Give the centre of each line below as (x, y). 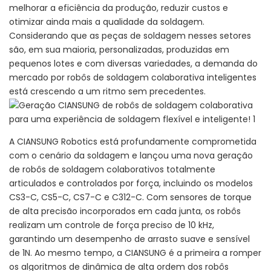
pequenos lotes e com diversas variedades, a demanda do (133, 64)
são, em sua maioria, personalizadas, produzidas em (119, 50)
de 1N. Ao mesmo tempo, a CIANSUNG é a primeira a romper (135, 253)
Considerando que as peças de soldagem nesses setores (130, 36)
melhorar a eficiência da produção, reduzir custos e (119, 8)
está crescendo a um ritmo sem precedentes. (107, 92)
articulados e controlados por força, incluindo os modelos (131, 184)
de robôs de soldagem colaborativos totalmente (112, 170)
